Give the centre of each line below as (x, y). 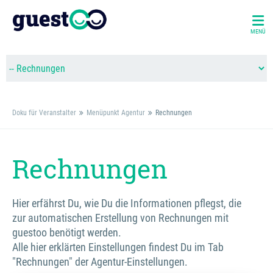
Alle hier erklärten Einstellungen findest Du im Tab (118, 247)
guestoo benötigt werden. (67, 232)
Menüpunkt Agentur (116, 113)
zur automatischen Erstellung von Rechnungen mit (120, 218)
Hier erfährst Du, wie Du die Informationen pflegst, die (127, 203)
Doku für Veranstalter (44, 113)
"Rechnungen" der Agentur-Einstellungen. (100, 262)
